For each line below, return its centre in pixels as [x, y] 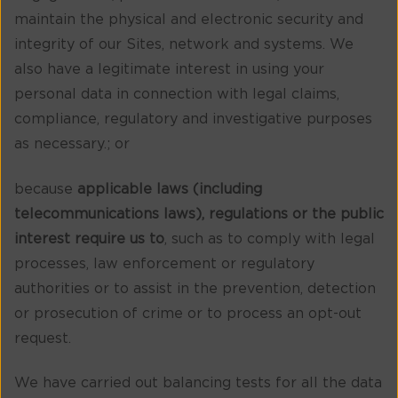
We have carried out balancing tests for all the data [198, 383]
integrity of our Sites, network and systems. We [184, 45]
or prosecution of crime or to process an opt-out [188, 313]
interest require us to [89, 239]
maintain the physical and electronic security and [189, 20]
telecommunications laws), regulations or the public [199, 214]
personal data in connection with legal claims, [177, 95]
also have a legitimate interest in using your [169, 70]
